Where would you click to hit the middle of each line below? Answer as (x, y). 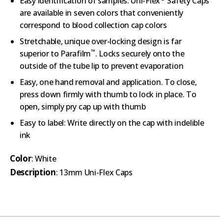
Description (33, 172)
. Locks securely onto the (140, 53)
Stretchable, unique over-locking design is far (101, 41)
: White (44, 158)
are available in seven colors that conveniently (101, 13)
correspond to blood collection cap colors (93, 25)
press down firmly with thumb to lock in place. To (108, 94)
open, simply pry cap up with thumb (83, 106)
